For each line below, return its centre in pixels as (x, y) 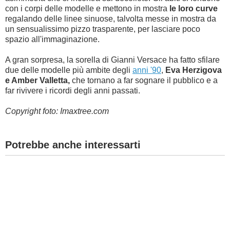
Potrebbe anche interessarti (73, 145)
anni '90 (147, 70)
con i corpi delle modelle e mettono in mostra (87, 8)
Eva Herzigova (194, 70)
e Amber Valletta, (39, 80)
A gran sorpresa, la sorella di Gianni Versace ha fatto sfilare (112, 60)
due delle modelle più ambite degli (69, 70)
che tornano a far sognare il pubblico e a (145, 80)
